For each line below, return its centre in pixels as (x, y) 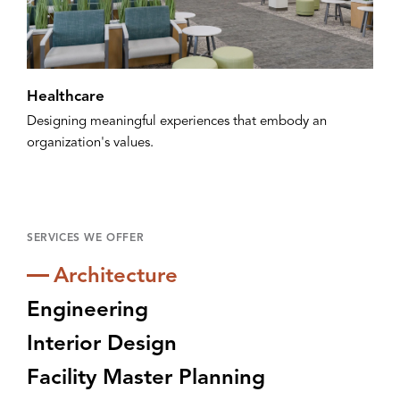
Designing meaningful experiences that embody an (177, 121)
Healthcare (66, 96)
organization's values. (90, 143)
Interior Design (102, 344)
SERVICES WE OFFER (86, 238)
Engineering (87, 310)
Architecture (116, 276)
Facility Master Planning (146, 378)
